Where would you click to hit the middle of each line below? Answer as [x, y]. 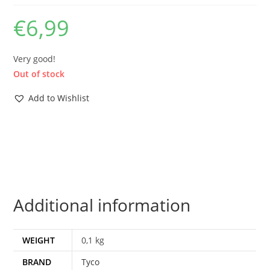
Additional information [102, 205]
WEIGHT [39, 240]
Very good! [35, 59]
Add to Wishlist [59, 98]
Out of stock [39, 74]
